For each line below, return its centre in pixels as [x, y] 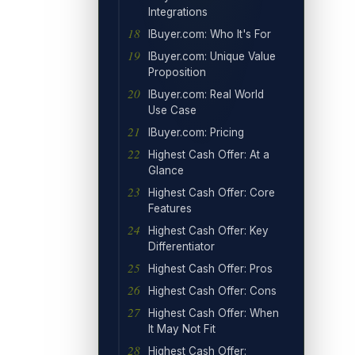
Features [170, 208]
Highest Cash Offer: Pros [210, 268]
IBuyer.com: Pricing [196, 132]
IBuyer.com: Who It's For [210, 34]
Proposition [177, 72]
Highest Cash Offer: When [214, 313]
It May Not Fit [182, 328]
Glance [166, 170]
